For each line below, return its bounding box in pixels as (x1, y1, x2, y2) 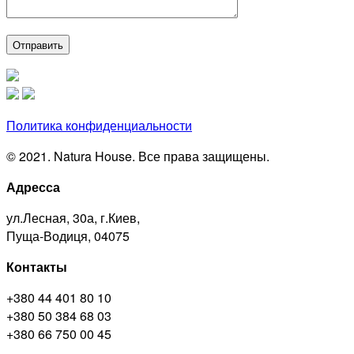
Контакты (6, 258, 67, 277)
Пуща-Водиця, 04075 (6, 227, 130, 246)
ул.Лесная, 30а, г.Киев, (6, 209, 140, 228)
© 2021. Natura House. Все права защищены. (6, 147, 269, 166)
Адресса (6, 178, 60, 197)
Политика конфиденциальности (6, 116, 192, 135)
